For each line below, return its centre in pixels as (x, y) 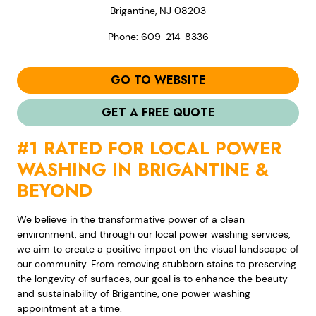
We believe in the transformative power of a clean (131, 220)
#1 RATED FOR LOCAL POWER (149, 148)
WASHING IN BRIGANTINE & (143, 170)
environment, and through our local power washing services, (153, 235)
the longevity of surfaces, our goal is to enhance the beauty (152, 279)
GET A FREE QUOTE (158, 113)
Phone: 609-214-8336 (158, 37)
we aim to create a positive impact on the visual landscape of (158, 249)
